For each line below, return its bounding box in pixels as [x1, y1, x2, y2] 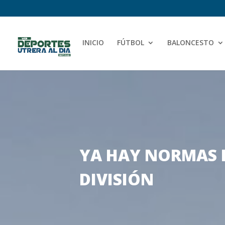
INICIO [82, 37, 104, 47]
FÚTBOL [117, 37, 144, 47]
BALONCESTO [167, 37, 214, 47]
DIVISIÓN [79, 168, 154, 190]
